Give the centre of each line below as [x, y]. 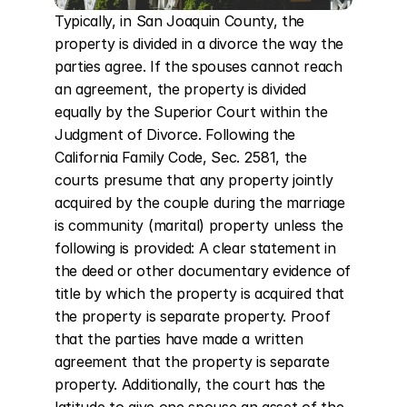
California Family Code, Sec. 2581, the [181, 157]
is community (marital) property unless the [199, 225]
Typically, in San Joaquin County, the [180, 21]
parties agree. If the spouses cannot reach [199, 66]
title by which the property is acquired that [199, 293]
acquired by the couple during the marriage [200, 203]
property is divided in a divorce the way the [199, 44]
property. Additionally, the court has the [190, 384]
